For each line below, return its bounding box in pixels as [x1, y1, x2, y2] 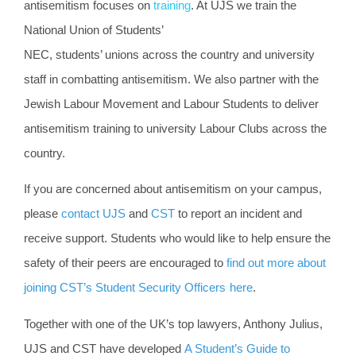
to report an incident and [175, 207, 302, 221]
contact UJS [61, 207, 126, 221]
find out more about [226, 257, 326, 270]
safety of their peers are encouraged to [24, 257, 226, 270]
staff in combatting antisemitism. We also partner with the [24, 72, 319, 86]
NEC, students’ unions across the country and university [24, 48, 315, 61]
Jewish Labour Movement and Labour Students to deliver [24, 97, 319, 110]
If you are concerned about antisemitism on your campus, [24, 183, 322, 196]
